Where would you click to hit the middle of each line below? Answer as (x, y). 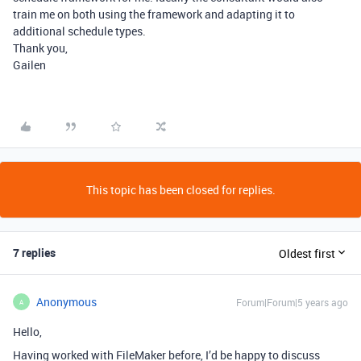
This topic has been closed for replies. (180, 190)
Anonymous (66, 302)
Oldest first (307, 253)
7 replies (34, 253)
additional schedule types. (79, 31)
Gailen (29, 65)
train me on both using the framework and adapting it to (154, 14)
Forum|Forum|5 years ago (292, 302)
